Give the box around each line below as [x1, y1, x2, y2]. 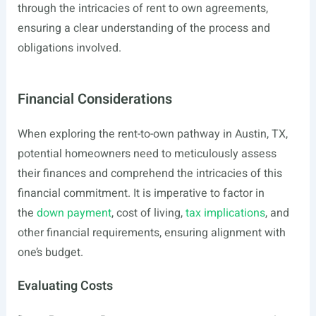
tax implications [185, 205, 265, 221]
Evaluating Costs [17, 276, 113, 296]
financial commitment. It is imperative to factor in [17, 185, 265, 202]
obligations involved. [17, 39, 121, 56]
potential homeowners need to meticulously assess [17, 145, 276, 162]
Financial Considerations [17, 89, 172, 109]
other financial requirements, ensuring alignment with [17, 224, 286, 241]
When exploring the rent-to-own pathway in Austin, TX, [17, 126, 288, 142]
